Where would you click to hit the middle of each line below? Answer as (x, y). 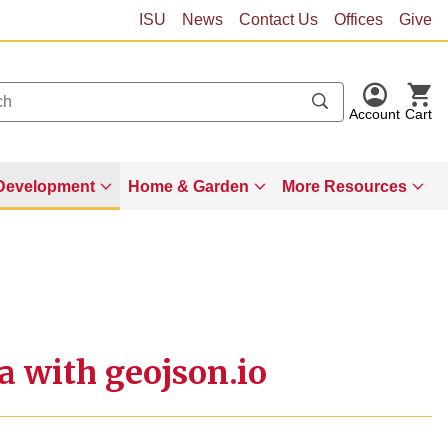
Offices (358, 19)
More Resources (344, 186)
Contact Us (278, 19)
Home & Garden (188, 186)
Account (374, 114)
